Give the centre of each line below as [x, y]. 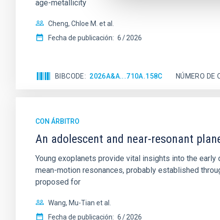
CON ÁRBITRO [57, 121]
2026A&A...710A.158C [126, 76]
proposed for [58, 182]
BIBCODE [70, 76]
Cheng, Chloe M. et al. [81, 24]
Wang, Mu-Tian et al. [80, 203]
